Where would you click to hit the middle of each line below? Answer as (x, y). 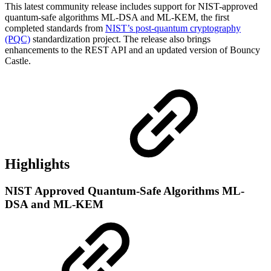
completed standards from (55, 28)
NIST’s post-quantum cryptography (173, 28)
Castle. (18, 60)
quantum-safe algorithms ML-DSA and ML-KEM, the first (117, 17)
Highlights (39, 164)
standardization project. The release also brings (120, 39)
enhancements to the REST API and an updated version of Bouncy (132, 50)
